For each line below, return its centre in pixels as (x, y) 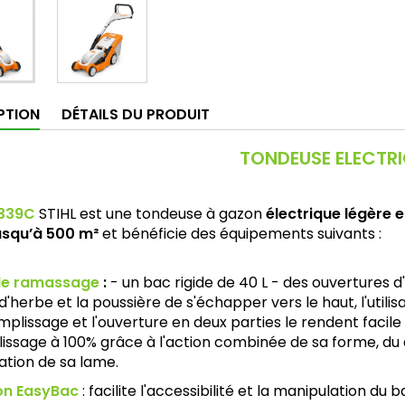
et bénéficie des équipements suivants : (240, 234)
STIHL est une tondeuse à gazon (151, 214)
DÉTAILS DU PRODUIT (136, 115)
